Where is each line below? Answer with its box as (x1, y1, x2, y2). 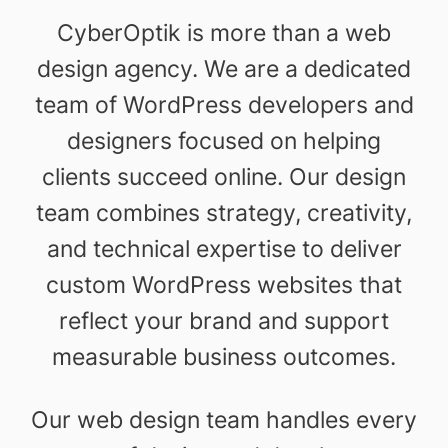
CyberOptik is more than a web (57, 18, 391, 46)
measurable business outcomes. (52, 342, 396, 370)
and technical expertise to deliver (46, 234, 402, 262)
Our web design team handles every (31, 405, 417, 433)
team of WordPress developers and (34, 90, 414, 118)
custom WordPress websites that (46, 270, 402, 298)
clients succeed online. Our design (42, 162, 406, 190)
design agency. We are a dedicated (37, 54, 411, 82)
